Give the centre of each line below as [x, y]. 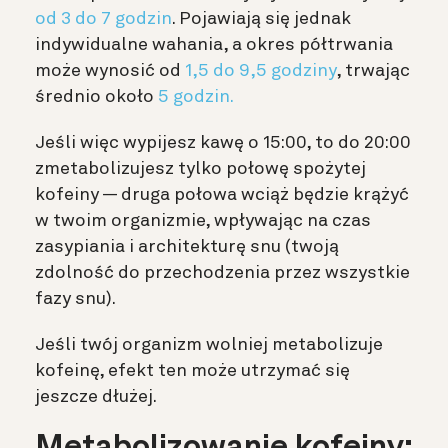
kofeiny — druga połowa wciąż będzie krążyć [222, 195]
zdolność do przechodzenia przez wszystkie [222, 273]
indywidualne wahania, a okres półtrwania [214, 45]
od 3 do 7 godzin [103, 19]
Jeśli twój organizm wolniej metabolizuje [209, 345]
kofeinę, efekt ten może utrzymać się [192, 371]
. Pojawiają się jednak [261, 19]
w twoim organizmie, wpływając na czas [203, 221]
